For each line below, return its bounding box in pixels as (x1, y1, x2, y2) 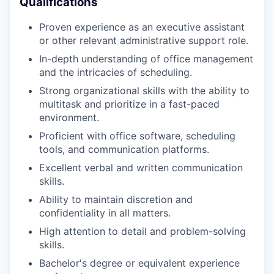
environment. (39, 111, 99, 124)
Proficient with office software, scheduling (39, 130, 235, 143)
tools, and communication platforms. (39, 143, 209, 156)
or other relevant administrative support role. (39, 34, 248, 47)
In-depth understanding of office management (39, 53, 253, 65)
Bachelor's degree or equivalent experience (39, 257, 240, 270)
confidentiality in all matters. (39, 207, 171, 220)
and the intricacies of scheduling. (39, 66, 192, 79)
